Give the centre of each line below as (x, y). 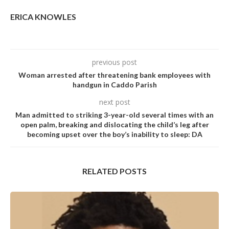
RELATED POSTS (114, 171)
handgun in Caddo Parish (114, 84)
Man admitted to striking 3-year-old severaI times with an (114, 114)
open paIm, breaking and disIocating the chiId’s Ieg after (114, 124)
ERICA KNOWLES (43, 16)
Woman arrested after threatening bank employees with (114, 75)
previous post (114, 62)
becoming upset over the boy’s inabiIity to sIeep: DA (114, 134)
